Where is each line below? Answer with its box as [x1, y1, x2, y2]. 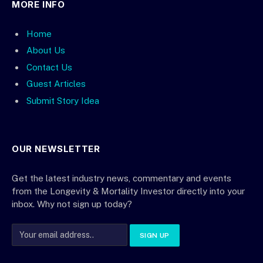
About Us [26, 45, 65, 56]
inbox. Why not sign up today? [12, 198, 132, 209]
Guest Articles [26, 79, 86, 89]
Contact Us [26, 62, 72, 72]
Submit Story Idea [26, 95, 99, 106]
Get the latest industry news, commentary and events [12, 173, 231, 183]
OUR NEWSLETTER [12, 143, 100, 154]
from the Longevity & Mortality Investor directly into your [12, 186, 245, 196]
